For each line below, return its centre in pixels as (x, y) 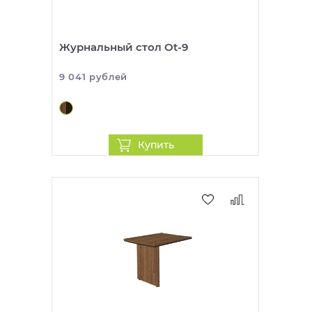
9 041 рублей (93, 77)
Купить (156, 145)
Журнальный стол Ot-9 (124, 47)
